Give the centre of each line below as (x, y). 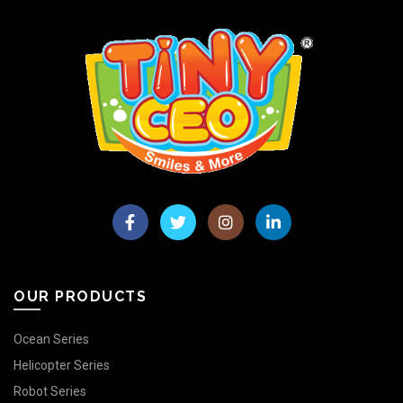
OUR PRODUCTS (80, 296)
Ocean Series (51, 339)
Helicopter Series (62, 365)
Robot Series (50, 391)
